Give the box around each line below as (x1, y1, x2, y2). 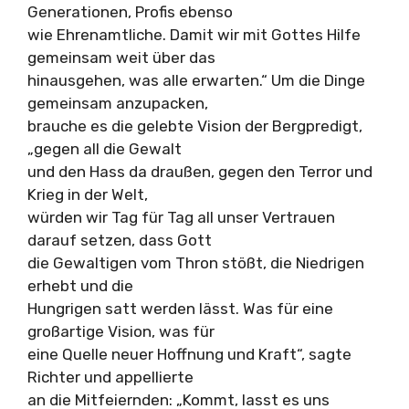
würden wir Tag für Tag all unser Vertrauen (27, 208, 335, 226)
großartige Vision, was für (27, 322, 215, 341)
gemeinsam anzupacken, (27, 94, 208, 112)
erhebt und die (27, 277, 133, 295)
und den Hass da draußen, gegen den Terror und (27, 163, 372, 181)
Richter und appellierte (27, 368, 194, 386)
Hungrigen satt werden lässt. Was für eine (27, 299, 333, 318)
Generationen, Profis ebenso (27, 3, 233, 21)
